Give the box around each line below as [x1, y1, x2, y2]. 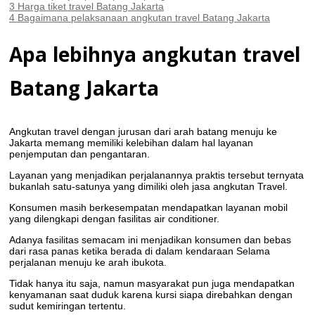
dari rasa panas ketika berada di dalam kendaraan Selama [9, 245, 270, 257]
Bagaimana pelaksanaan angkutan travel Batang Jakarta [18, 11, 270, 23]
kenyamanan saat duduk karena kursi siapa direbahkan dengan [9, 288, 292, 300]
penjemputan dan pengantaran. [9, 148, 150, 160]
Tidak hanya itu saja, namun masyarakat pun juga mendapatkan [9, 277, 295, 289]
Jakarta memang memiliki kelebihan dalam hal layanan [9, 136, 253, 148]
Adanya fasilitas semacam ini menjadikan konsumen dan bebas [9, 233, 291, 245]
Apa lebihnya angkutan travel [9, 40, 300, 75]
